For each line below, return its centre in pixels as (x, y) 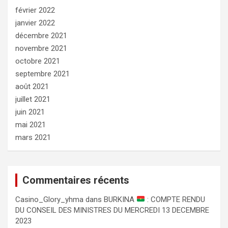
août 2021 (32, 86)
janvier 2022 (35, 23)
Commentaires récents (76, 180)
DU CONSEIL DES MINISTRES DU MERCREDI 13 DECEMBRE (112, 210)
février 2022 (35, 10)
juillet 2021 (33, 99)
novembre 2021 (41, 48)
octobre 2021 (38, 61)
